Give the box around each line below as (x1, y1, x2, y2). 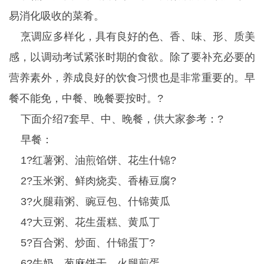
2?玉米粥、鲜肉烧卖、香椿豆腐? (9, 175, 176, 187)
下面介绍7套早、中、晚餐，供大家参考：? (9, 113, 223, 125)
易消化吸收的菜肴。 (9, 10, 104, 22)
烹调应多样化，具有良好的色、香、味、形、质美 (9, 31, 255, 42)
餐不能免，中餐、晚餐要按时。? (9, 93, 163, 104)
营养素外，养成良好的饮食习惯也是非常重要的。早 (9, 72, 255, 84)
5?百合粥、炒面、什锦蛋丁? (9, 237, 155, 249)
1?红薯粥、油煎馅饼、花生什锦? (9, 154, 176, 166)
